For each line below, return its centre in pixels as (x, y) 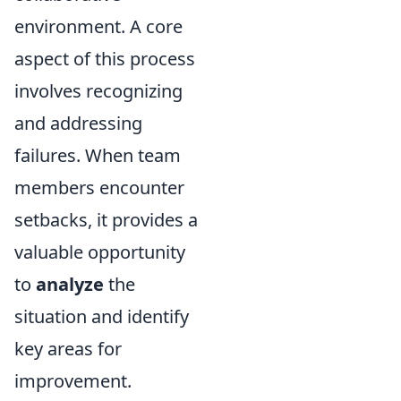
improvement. (73, 381)
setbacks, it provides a (106, 220)
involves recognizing (98, 91)
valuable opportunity (100, 252)
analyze (70, 284)
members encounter (99, 188)
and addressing (78, 123)
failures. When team (98, 155)
